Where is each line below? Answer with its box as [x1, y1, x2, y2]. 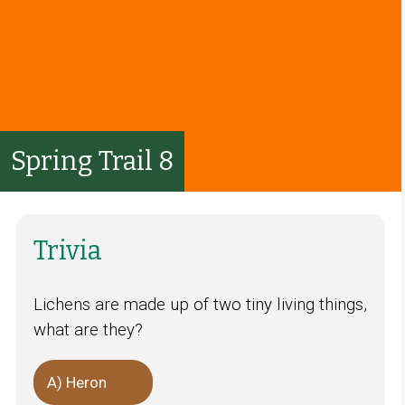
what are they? [33, 319, 143, 340]
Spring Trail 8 [11, 146, 174, 177]
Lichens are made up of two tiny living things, [33, 294, 367, 315]
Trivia [33, 235, 102, 267]
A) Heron [46, 372, 107, 391]
